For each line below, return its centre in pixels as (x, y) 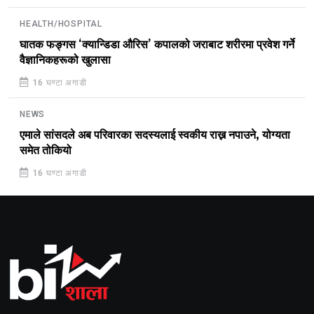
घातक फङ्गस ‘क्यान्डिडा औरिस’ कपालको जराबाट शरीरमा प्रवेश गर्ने (157, 45)
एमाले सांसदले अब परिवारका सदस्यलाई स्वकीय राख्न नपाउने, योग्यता (155, 135)
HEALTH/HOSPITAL (61, 23)
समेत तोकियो (46, 150)
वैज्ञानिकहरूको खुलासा (65, 60)
